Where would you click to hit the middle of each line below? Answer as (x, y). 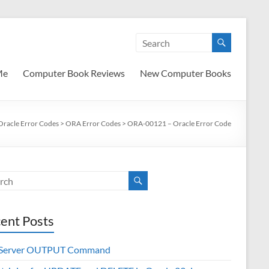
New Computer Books (186, 73)
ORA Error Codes (93, 123)
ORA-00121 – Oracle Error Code (179, 123)
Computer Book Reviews (74, 73)
